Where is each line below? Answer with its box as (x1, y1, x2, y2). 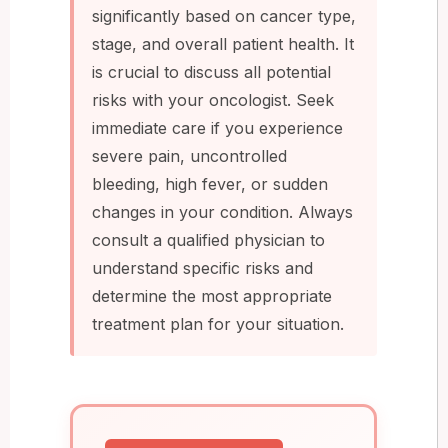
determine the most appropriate (92, 285, 332, 306)
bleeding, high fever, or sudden (92, 173, 328, 194)
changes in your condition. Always (92, 201, 353, 222)
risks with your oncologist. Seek (92, 89, 334, 110)
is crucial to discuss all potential (92, 61, 331, 82)
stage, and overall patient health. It (92, 33, 354, 54)
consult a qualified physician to (92, 229, 325, 250)
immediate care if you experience (92, 117, 343, 138)
